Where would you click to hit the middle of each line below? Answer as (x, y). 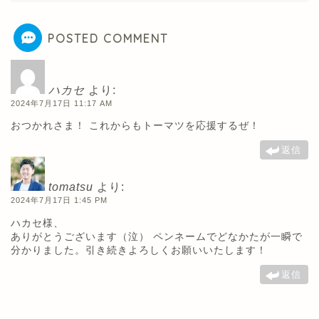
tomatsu (71, 187)
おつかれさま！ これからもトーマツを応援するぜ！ (135, 126)
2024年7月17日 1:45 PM (59, 200)
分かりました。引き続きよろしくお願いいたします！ (139, 250)
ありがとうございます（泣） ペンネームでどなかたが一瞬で (157, 236)
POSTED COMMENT (108, 38)
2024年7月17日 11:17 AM (62, 103)
